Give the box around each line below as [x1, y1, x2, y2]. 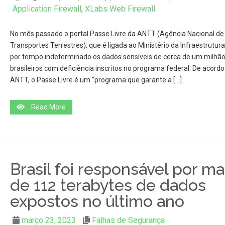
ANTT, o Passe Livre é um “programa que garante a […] [10, 76, 182, 84]
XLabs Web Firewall [84, 4, 155, 14]
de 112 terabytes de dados [10, 176, 206, 194]
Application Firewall [12, 4, 81, 14]
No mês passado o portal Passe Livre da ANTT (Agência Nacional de [10, 30, 224, 38]
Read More [31, 103, 66, 111]
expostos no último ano [10, 192, 184, 210]
